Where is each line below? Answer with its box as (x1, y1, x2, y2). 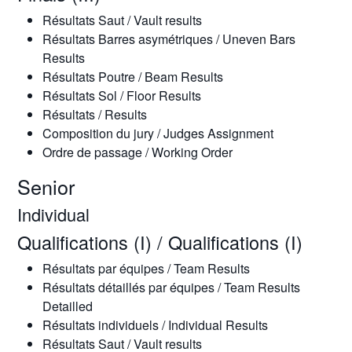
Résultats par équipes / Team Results (42, 259, 250, 277)
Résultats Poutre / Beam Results (42, 68, 223, 86)
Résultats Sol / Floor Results (42, 86, 201, 104)
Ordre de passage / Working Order (42, 143, 233, 161)
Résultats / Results (42, 105, 147, 123)
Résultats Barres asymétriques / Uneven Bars (42, 30, 295, 48)
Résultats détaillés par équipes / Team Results (42, 278, 300, 296)
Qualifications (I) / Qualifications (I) (16, 229, 302, 255)
